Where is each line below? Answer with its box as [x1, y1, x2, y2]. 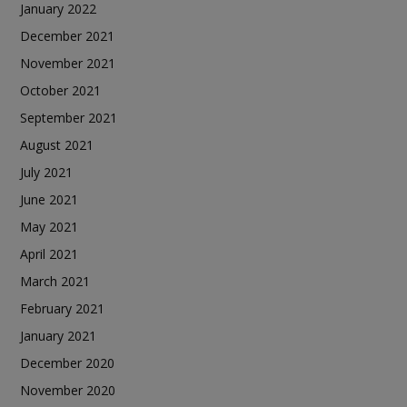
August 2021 [20, 135, 94, 154]
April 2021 [20, 244, 78, 263]
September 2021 [20, 108, 117, 126]
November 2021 [20, 54, 115, 72]
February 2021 [20, 299, 104, 317]
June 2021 [20, 190, 78, 208]
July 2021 [20, 163, 73, 181]
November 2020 [20, 381, 115, 399]
